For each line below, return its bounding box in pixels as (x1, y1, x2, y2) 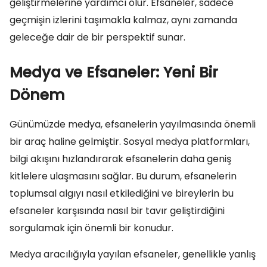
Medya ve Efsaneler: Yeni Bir (10, 62, 218, 83)
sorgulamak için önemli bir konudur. (10, 221, 173, 235)
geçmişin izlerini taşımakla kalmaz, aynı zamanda (10, 13, 237, 27)
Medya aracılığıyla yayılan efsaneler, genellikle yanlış (10, 247, 256, 261)
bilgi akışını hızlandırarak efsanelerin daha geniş (10, 152, 231, 166)
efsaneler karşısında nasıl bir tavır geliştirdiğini (10, 204, 225, 218)
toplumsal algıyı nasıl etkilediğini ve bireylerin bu (10, 187, 234, 200)
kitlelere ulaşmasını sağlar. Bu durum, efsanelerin (10, 169, 237, 183)
